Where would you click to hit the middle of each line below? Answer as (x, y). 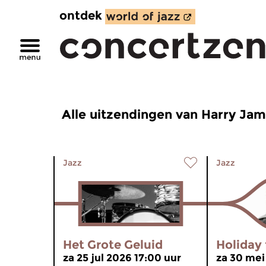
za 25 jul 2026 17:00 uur (122, 258)
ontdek (81, 15)
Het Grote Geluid (113, 245)
